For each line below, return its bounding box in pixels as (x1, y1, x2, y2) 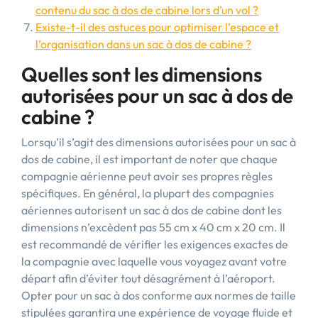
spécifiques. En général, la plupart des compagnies (21, 186, 274, 200)
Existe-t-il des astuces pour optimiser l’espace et (35, 20, 279, 34)
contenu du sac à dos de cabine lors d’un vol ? (35, 3, 258, 17)
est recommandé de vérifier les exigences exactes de (21, 237, 288, 251)
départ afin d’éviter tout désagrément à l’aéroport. (21, 271, 275, 285)
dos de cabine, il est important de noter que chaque (21, 152, 278, 166)
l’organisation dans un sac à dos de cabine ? (35, 37, 251, 51)
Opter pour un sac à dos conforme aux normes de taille (21, 288, 296, 302)
